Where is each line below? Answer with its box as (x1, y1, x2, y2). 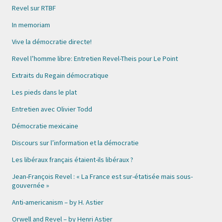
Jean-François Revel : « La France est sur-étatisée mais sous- (12, 172, 193, 181)
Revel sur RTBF (12, 3, 56, 12)
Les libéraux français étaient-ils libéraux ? (12, 155, 133, 164)
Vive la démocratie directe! (12, 37, 92, 46)
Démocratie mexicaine (12, 121, 78, 130)
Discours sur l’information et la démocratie (12, 138, 139, 147)
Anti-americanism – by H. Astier (12, 198, 104, 207)
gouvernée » (12, 181, 49, 190)
